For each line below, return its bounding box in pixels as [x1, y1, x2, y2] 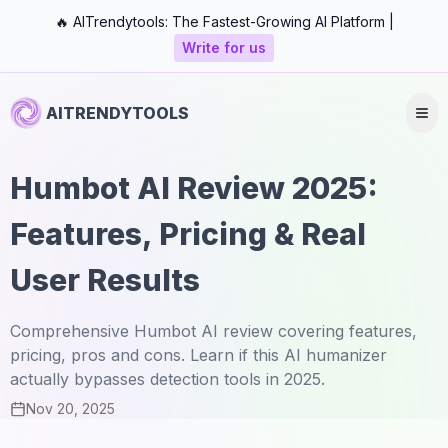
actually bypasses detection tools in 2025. [10, 369, 325, 389]
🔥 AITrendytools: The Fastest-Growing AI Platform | [54, 13, 394, 30]
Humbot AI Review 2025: [10, 170, 378, 206]
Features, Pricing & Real [10, 216, 366, 252]
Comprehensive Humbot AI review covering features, [10, 321, 417, 341]
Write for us [182, 39, 266, 56]
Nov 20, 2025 [26, 400, 115, 417]
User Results [10, 262, 200, 298]
